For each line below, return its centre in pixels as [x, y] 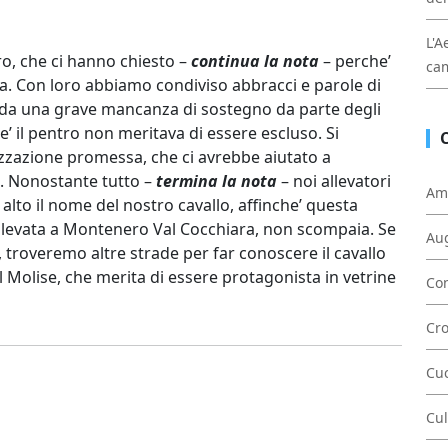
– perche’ [355, 61]
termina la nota [216, 181]
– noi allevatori [334, 181]
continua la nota [253, 61]
